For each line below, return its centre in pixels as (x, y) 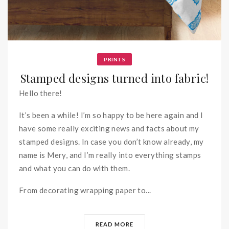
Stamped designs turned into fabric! (114, 78)
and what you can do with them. (74, 168)
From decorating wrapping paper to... (85, 190)
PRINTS (114, 59)
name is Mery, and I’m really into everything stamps (110, 155)
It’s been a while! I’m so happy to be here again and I (111, 115)
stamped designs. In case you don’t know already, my (111, 142)
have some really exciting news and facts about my (109, 128)
